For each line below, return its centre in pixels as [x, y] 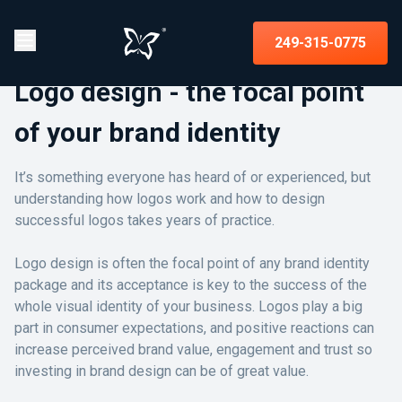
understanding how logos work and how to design [170, 199]
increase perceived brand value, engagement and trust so [193, 350]
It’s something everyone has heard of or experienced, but [192, 177]
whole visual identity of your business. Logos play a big [188, 306]
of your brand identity [147, 132]
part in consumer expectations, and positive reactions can [194, 328]
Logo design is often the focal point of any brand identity [192, 263]
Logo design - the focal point [189, 92]
